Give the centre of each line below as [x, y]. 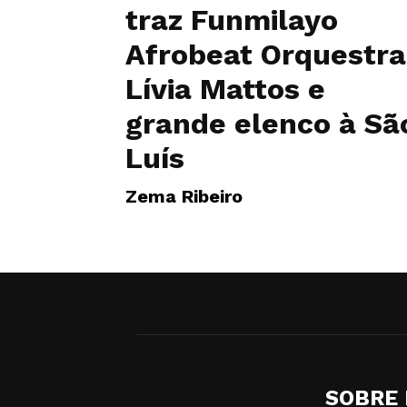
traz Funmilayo [232, 20]
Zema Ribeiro [184, 196]
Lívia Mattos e [225, 89]
